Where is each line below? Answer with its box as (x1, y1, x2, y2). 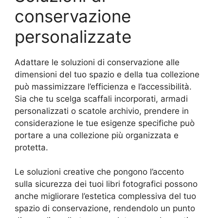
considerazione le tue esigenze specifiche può (15, 118, 195, 128)
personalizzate (15, 26, 131, 47)
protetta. (15, 142, 48, 152)
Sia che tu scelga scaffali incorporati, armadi (15, 93, 188, 104)
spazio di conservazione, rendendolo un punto (15, 203, 195, 214)
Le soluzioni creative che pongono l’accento (15, 167, 184, 177)
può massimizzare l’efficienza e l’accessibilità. (15, 81, 192, 91)
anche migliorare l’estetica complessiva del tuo (15, 191, 196, 201)
